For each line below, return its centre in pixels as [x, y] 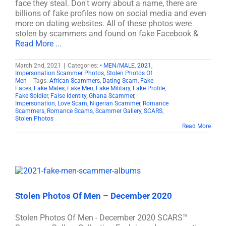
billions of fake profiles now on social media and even [111, 13]
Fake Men [80, 88]
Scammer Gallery [118, 111]
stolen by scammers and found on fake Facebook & [107, 34]
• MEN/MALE [117, 66]
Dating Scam [120, 81]
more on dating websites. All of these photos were [103, 23]
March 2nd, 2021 [38, 66]
